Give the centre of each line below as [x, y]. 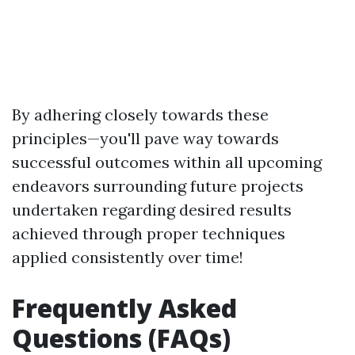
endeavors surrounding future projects [158, 186]
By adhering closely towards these [140, 115]
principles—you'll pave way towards [145, 138]
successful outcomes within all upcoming [167, 162]
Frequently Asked [124, 308]
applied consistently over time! [128, 257]
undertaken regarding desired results [152, 210]
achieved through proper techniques [149, 233]
